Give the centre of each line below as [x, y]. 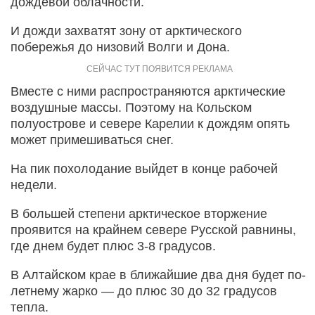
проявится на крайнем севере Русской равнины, [153, 230]
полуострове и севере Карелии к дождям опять [150, 123]
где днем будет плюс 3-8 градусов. [113, 246]
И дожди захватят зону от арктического [126, 31]
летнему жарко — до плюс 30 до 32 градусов [144, 291]
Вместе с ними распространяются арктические [148, 91]
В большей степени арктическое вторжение [139, 213]
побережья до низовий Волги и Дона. [120, 47]
